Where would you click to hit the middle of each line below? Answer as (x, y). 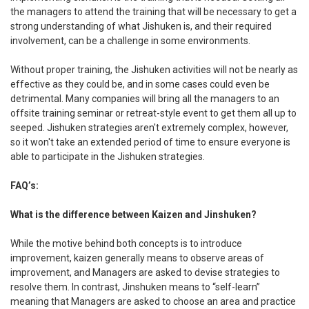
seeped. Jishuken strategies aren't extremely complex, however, (149, 127)
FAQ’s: (24, 185)
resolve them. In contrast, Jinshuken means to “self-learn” (135, 287)
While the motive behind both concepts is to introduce (126, 243)
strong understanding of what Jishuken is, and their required (141, 26)
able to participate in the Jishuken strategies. (108, 156)
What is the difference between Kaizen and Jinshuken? (134, 214)
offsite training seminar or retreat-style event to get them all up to (153, 113)
